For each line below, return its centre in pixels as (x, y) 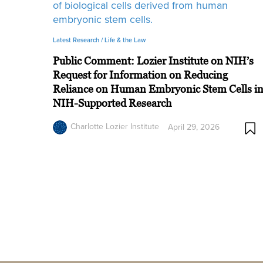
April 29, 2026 (194, 127)
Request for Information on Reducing (141, 75)
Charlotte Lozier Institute (115, 126)
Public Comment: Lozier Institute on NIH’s (154, 61)
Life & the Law (125, 40)
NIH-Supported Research (112, 103)
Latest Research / (79, 40)
